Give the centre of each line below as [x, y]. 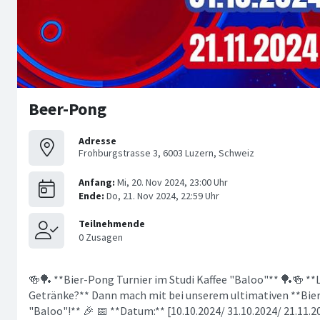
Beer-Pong [67, 109]
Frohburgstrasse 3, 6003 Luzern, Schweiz [166, 153]
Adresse [97, 141]
